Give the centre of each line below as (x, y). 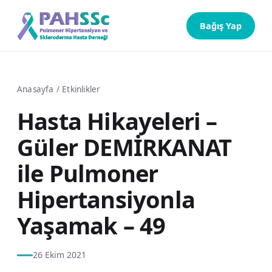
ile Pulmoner (88, 173)
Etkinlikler (81, 89)
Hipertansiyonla (106, 199)
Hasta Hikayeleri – (117, 121)
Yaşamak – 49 (91, 225)
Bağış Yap (221, 25)
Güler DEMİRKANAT (124, 147)
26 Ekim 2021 (59, 255)
